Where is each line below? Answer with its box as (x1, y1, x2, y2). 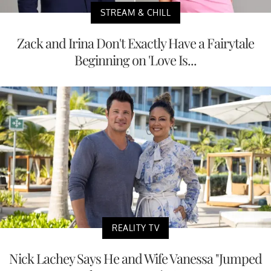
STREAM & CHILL (100, 7, 171, 18)
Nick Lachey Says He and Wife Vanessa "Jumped (9, 249, 262, 268)
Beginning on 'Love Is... (74, 50, 197, 69)
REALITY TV (112, 223, 159, 233)
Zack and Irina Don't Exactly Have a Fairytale (17, 33, 254, 52)
